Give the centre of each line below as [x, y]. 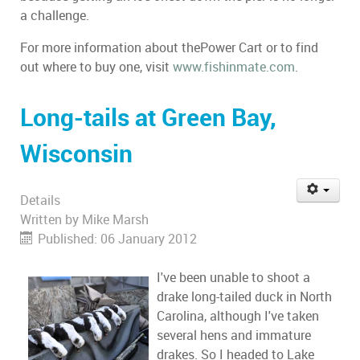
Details [40, 201]
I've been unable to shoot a [233, 278]
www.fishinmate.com [234, 67]
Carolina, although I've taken [238, 317]
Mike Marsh [115, 220]
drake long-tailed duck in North [244, 297]
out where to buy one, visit [96, 67]
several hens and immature [234, 336]
